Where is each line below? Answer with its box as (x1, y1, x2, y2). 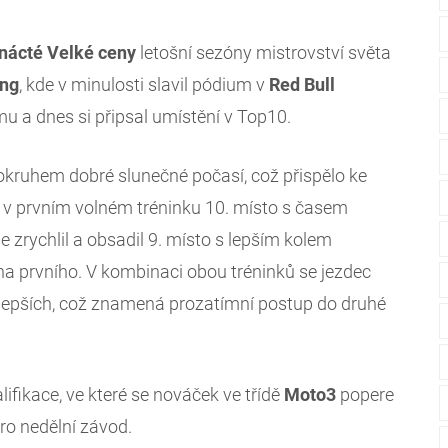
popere (336, 384, 394, 406)
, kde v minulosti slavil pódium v (19, 74, 269, 96)
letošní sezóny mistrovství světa (136, 42, 391, 64)
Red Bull (269, 74, 335, 96)
